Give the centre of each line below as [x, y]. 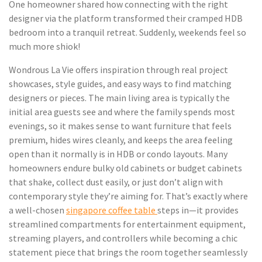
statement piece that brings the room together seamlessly [128, 252]
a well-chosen [37, 210]
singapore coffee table [112, 210]
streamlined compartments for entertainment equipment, [127, 224]
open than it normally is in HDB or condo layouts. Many [118, 154]
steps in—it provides [198, 210]
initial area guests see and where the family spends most [122, 112]
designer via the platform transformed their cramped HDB [126, 18]
